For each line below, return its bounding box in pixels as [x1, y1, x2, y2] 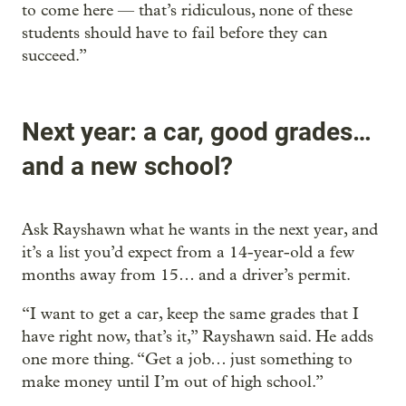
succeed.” [22, 45, 87, 65]
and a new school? [22, 150, 233, 181]
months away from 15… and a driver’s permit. [22, 266, 351, 285]
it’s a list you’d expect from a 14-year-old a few [22, 243, 354, 263]
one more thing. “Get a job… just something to [22, 350, 353, 370]
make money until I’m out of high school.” [22, 372, 324, 392]
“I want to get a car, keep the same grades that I [22, 304, 359, 324]
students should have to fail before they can [22, 23, 327, 43]
